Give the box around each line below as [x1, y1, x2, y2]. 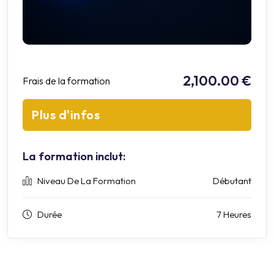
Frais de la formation [23, 74, 110, 87]
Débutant [213, 174, 251, 187]
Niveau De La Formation [37, 174, 136, 187]
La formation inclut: [23, 149, 125, 163]
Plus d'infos [32, 106, 100, 122]
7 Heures [217, 208, 251, 220]
